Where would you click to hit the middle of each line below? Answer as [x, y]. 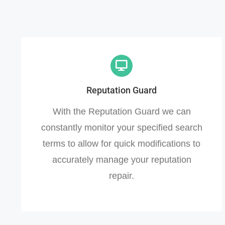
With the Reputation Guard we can [122, 111]
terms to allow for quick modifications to [122, 143]
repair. [122, 176]
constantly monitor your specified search [122, 127]
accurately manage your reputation [122, 159]
